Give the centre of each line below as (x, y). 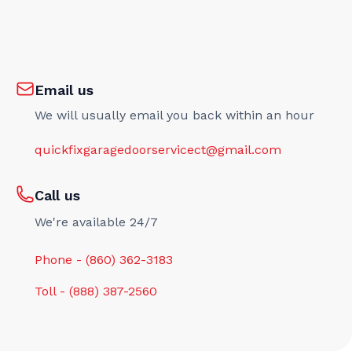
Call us (57, 196)
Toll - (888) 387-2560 (96, 291)
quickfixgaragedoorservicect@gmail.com (158, 150)
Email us (64, 90)
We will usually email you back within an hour (174, 115)
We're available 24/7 (96, 222)
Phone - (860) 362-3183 (104, 260)
